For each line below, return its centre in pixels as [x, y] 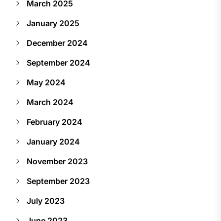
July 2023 [46, 201]
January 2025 [53, 23]
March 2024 [50, 102]
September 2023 [58, 181]
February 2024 [55, 122]
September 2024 [58, 62]
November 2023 [57, 161]
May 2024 [46, 82]
